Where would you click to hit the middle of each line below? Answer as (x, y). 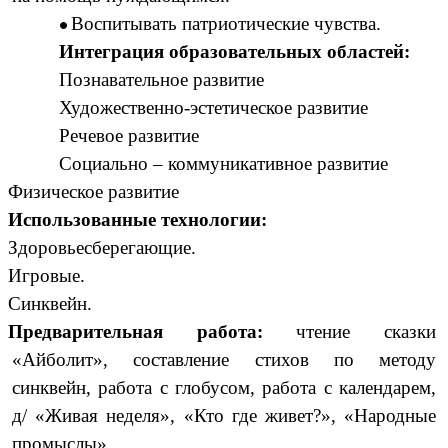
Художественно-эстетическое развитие (214, 108)
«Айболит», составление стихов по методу (224, 360)
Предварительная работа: (152, 332)
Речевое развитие (129, 136)
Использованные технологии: (137, 220)
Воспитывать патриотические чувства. (226, 24)
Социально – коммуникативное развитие (224, 164)
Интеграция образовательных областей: (235, 52)
